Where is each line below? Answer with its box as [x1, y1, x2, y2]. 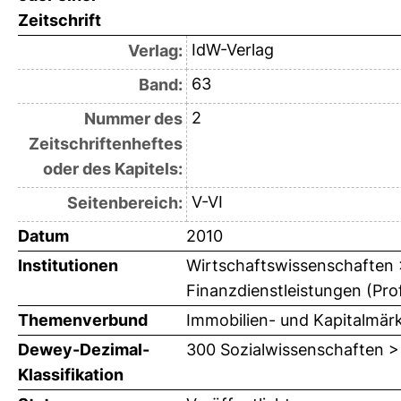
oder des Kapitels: [42, 159, 183, 179]
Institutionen [18, 256, 118, 276]
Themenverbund [18, 311, 148, 330]
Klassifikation [18, 365, 124, 385]
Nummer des [83, 109, 183, 129]
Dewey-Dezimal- [18, 340, 149, 360]
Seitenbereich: [66, 193, 183, 213]
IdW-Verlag [191, 40, 274, 60]
